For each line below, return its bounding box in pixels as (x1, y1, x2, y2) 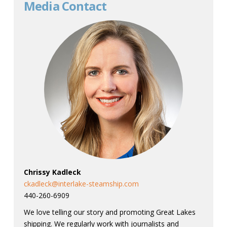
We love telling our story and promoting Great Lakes (23, 207, 196, 217)
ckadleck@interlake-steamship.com (23, 178, 139, 188)
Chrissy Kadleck (23, 167, 81, 177)
